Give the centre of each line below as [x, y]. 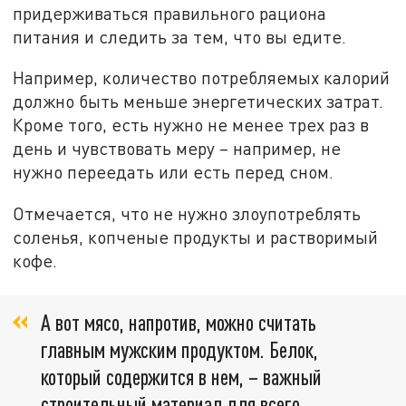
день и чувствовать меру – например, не [177, 149]
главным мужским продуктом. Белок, [179, 349]
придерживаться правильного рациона [170, 13]
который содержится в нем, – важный [181, 376]
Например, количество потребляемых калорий [202, 78]
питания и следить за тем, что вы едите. [180, 36]
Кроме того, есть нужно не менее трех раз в [191, 125]
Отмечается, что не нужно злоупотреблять [187, 214]
